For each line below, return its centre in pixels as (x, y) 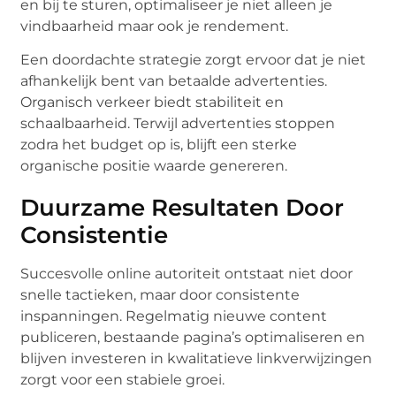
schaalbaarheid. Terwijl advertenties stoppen (178, 124)
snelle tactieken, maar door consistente (160, 295)
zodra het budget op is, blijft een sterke (159, 145)
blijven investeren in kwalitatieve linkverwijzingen (197, 359)
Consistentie (95, 236)
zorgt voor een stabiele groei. (123, 380)
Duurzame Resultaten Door (183, 208)
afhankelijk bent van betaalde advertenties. (174, 81)
